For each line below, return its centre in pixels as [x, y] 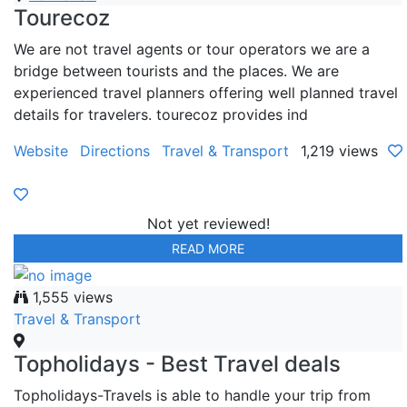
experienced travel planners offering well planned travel [206, 92]
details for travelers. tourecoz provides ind [161, 114]
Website [41, 150]
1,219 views [339, 150]
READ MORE [208, 248]
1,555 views [70, 297]
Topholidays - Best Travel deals [177, 363]
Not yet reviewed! [208, 223]
